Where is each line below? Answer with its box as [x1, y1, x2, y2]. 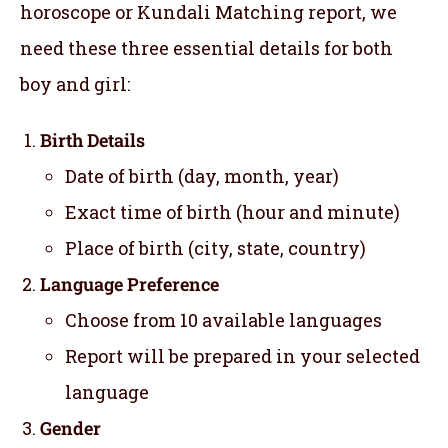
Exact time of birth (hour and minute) [65, 200, 400, 225]
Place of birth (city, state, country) [65, 236, 366, 261]
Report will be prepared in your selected [65, 344, 420, 369]
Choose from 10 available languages [65, 308, 382, 333]
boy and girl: [20, 72, 130, 97]
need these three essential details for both [20, 36, 393, 61]
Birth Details [40, 128, 145, 153]
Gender [40, 416, 101, 441]
